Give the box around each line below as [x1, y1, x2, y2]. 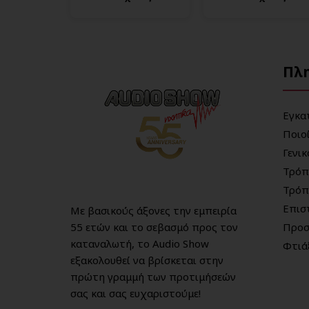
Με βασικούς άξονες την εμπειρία [70, 203, 237, 218]
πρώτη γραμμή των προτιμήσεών [70, 270, 236, 284]
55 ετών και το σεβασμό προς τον [70, 220, 238, 235]
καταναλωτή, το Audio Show [70, 237, 209, 251]
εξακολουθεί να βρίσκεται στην [70, 253, 223, 268]
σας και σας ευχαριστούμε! [70, 286, 201, 301]
